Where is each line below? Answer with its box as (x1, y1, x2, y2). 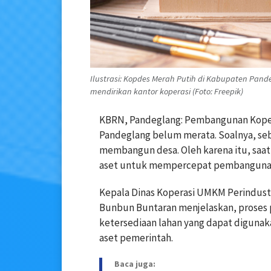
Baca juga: (114, 258, 155, 270)
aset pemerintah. (99, 231, 173, 245)
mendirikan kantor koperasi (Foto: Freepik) (90, 86, 243, 97)
